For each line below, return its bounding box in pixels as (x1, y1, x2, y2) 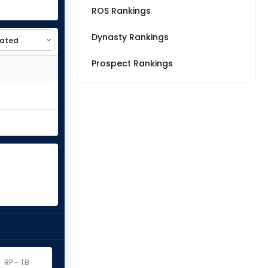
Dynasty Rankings (92, 31, 169, 43)
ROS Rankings (92, 5, 151, 17)
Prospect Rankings (92, 57, 173, 69)
